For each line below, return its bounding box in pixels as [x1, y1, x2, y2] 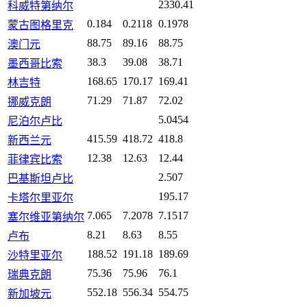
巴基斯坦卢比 [8, 172, 73, 184]
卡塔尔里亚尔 [8, 191, 73, 204]
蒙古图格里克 [8, 19, 73, 31]
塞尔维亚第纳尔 [8, 210, 84, 223]
